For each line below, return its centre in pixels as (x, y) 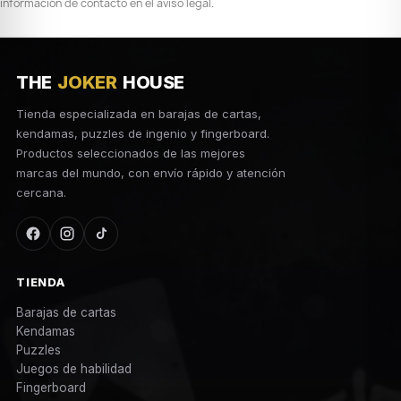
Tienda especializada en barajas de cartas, (139, 113)
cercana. (41, 192)
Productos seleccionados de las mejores (131, 153)
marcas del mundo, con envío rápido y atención (151, 172)
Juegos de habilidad (74, 368)
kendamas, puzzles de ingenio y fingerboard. (143, 133)
